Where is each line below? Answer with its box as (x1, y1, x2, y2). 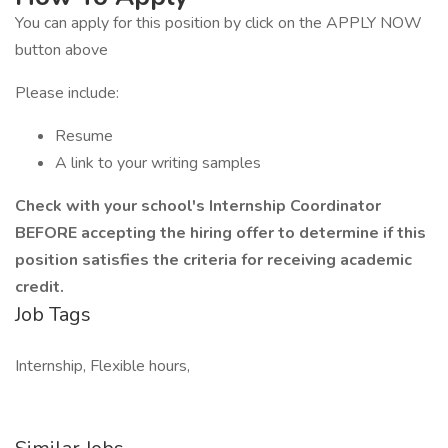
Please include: (15, 82, 119, 104)
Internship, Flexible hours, (15, 355, 190, 377)
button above (15, 39, 108, 61)
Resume (55, 125, 113, 147)
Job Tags (15, 301, 91, 328)
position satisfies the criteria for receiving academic (15, 249, 412, 271)
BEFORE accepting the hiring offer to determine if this (15, 222, 426, 244)
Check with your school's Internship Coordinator (15, 195, 381, 217)
